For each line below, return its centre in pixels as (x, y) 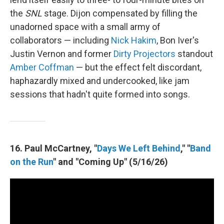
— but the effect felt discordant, (138, 67)
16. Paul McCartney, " (53, 148)
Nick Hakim (134, 40)
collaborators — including (60, 40)
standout (194, 54)
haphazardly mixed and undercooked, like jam (100, 81)
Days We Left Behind (139, 148)
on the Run (31, 162)
